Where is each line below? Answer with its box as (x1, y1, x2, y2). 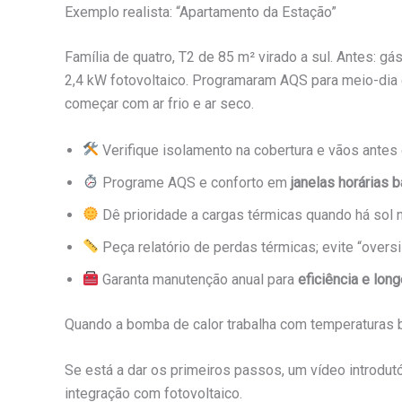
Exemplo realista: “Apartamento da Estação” (65, 4, 336, 22)
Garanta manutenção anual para (99, 270, 299, 288)
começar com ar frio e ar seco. (65, 95, 254, 113)
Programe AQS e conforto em (99, 173, 292, 191)
